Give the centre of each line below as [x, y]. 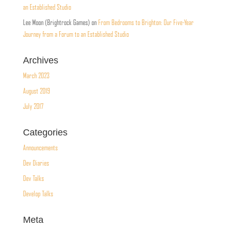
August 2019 [36, 91]
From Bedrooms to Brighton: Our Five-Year [146, 22]
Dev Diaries [36, 163]
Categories [45, 132]
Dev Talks [33, 178]
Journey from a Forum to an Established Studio [76, 34]
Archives [40, 60]
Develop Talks [38, 193]
